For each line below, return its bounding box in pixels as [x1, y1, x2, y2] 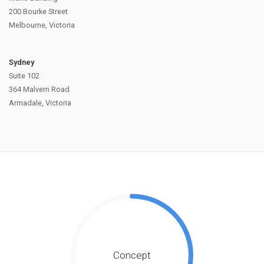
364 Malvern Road [9, 84, 70, 94]
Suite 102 [9, 71, 39, 80]
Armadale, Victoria [9, 98, 71, 107]
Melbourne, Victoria [9, 20, 75, 29]
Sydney [9, 57, 34, 67]
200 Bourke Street [9, 6, 68, 16]
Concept [113, 249, 151, 262]
